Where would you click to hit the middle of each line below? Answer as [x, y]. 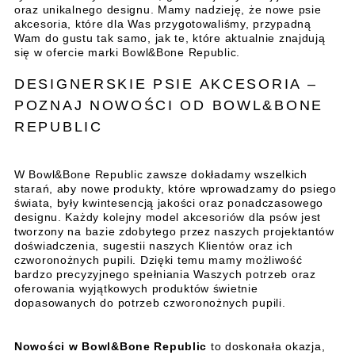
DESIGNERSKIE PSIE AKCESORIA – [166, 84]
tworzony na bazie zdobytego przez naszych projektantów [174, 231]
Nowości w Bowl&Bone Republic [111, 346]
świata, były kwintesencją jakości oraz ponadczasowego [169, 202]
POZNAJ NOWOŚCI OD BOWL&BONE [169, 105]
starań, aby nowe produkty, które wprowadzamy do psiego [176, 188]
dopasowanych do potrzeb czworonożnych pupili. [150, 302]
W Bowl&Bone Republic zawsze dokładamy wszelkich [161, 174]
